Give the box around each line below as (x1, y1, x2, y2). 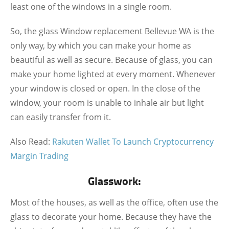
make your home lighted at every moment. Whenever (10, 68, 216, 80)
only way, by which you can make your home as (10, 40, 191, 51)
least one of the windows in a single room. (10, 1, 172, 12)
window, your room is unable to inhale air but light (10, 97, 204, 108)
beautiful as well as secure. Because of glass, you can (10, 54, 213, 65)
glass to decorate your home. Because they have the (10, 211, 212, 222)
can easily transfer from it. (10, 111, 111, 123)
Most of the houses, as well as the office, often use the (10, 197, 218, 208)
